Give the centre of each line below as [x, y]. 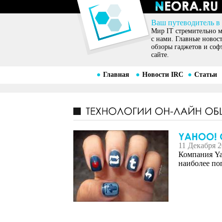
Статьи [205, 75]
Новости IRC [163, 75]
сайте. [160, 55]
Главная [116, 75]
